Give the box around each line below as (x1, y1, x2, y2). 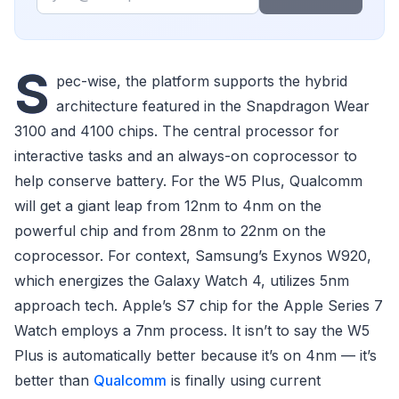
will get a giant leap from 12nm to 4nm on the (14, 197, 322, 215)
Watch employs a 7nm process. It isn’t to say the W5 (14, 322, 370, 339)
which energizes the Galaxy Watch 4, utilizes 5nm (14, 272, 349, 289)
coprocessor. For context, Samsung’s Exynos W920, (14, 247, 371, 265)
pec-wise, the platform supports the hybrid (56, 72, 347, 90)
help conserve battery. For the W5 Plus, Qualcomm (14, 172, 362, 190)
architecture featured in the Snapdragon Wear (56, 97, 370, 115)
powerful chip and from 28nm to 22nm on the (14, 222, 326, 240)
